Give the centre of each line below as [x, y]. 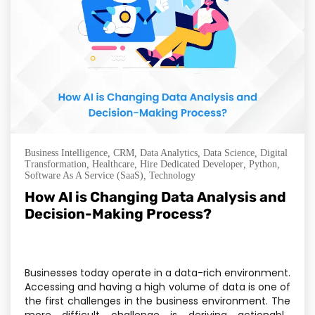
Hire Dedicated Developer [192, 165]
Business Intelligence [66, 153]
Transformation [56, 165]
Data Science [229, 153]
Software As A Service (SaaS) [84, 176]
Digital [274, 153]
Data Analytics [169, 153]
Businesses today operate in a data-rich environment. [157, 273]
